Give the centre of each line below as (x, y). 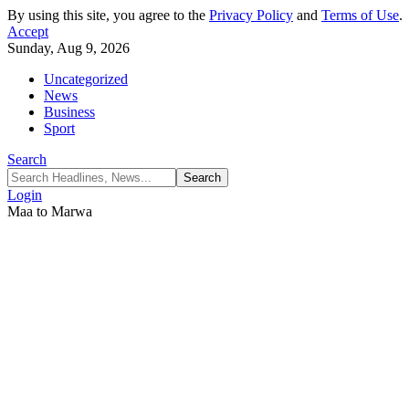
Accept (28, 31)
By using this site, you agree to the (108, 15)
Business (69, 112)
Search (27, 159)
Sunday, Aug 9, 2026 (68, 48)
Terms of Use (360, 15)
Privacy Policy (251, 15)
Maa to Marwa (50, 211)
